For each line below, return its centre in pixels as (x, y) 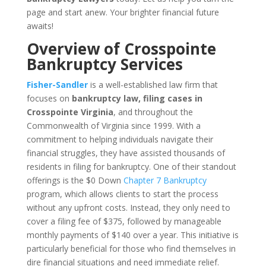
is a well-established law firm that (153, 85)
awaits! (40, 26)
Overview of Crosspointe (121, 49)
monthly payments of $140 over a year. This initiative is (132, 235)
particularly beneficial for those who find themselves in (131, 248)
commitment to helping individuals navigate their (120, 139)
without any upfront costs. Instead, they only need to (128, 208)
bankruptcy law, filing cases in (137, 98)
